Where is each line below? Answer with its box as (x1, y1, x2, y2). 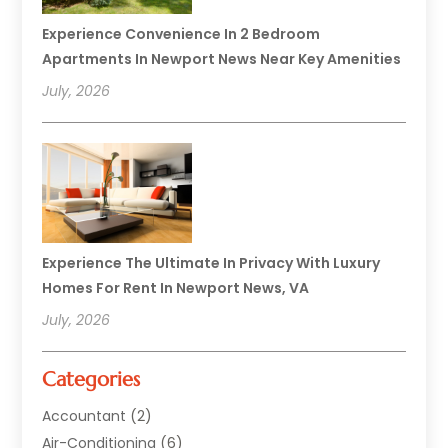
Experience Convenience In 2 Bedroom (42, 23, 321, 44)
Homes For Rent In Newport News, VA (42, 277, 310, 298)
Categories (42, 366, 141, 392)
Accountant (42, 405, 127, 426)
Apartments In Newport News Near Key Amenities (42, 48, 402, 69)
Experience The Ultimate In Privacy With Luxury (42, 252, 381, 273)
